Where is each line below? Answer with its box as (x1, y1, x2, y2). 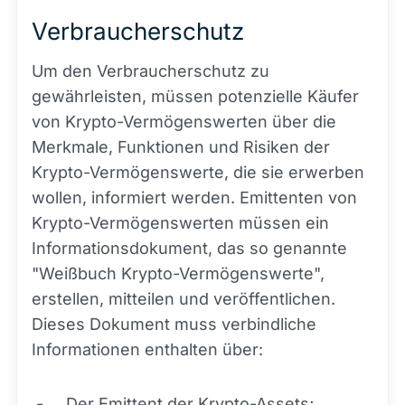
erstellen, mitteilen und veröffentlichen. (32, 289, 335, 309)
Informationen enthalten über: (32, 340, 263, 360)
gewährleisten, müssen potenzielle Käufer (32, 87, 359, 107)
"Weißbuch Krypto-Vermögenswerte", (32, 264, 325, 284)
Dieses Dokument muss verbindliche (32, 315, 316, 334)
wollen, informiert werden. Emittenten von (32, 188, 357, 208)
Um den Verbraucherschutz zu (32, 61, 269, 81)
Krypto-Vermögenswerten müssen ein (32, 213, 329, 233)
